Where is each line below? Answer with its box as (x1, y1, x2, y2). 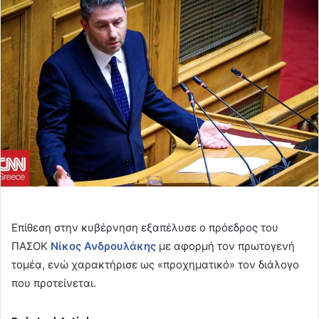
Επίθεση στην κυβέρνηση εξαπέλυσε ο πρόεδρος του (11, 221, 278, 235)
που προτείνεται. (11, 276, 96, 291)
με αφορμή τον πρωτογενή (156, 239, 295, 253)
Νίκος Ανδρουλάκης (51, 239, 156, 253)
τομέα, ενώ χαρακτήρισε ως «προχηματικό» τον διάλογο (11, 258, 299, 272)
